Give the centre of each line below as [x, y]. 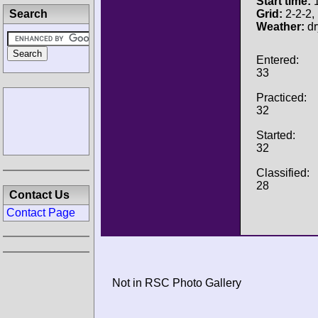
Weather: [280, 27]
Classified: [283, 172]
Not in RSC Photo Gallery [177, 283]
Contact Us [39, 195]
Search [28, 14]
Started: [276, 135]
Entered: [278, 60]
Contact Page [41, 213]
